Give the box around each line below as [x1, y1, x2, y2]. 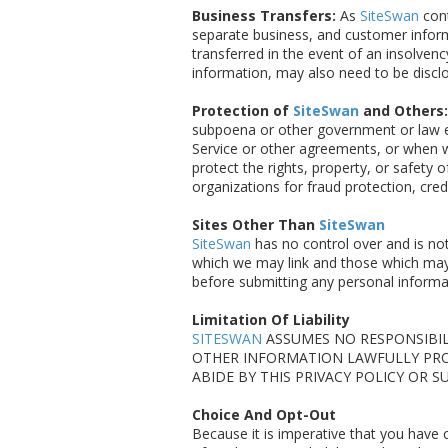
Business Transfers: [192, 6, 336, 26]
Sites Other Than [192, 215, 319, 235]
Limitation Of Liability [192, 310, 350, 330]
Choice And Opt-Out [192, 405, 336, 425]
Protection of [192, 101, 293, 121]
